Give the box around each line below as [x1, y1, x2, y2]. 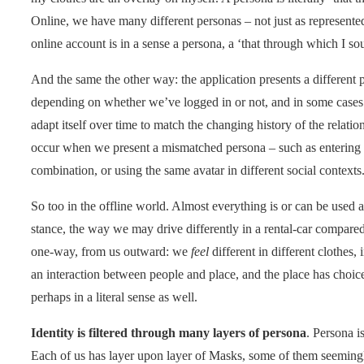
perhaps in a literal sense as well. [31, 289, 197, 304]
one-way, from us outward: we [31, 244, 191, 258]
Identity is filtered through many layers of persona [31, 325, 306, 340]
